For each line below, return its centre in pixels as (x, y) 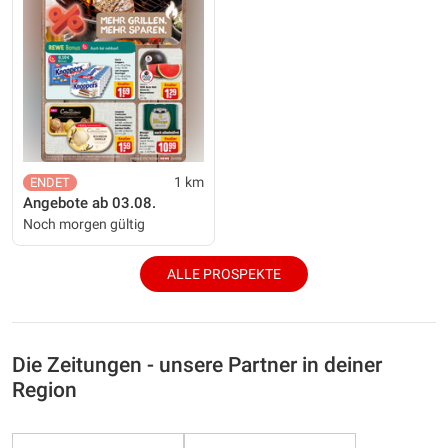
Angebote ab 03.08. (89, 202)
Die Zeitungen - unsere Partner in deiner (197, 364)
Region (44, 389)
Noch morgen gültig (84, 223)
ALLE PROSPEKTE (224, 273)
